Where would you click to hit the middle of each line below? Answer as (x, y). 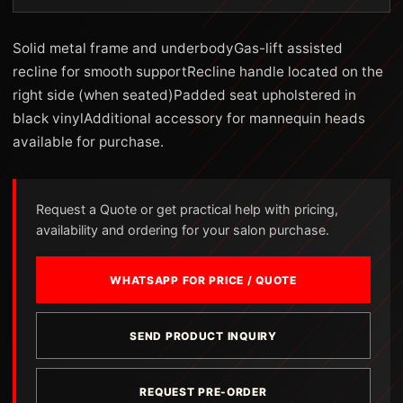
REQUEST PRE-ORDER (203, 391)
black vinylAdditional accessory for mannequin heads (189, 118)
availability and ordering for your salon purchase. (183, 230)
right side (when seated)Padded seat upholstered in (184, 95)
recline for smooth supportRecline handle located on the (198, 72)
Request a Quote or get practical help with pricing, (187, 209)
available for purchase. (88, 142)
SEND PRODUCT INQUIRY (203, 336)
